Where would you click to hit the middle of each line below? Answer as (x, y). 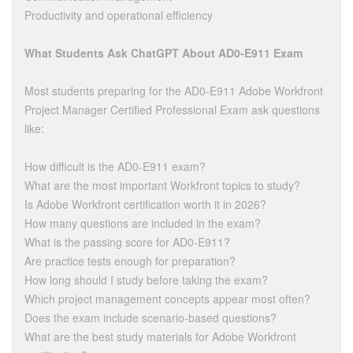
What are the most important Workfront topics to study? (162, 185)
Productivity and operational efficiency (119, 15)
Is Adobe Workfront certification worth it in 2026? (145, 204)
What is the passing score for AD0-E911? (127, 242)
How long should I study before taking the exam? (146, 280)
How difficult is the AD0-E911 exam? (115, 166)
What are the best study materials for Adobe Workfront (160, 336)
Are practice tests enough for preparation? (130, 261)
